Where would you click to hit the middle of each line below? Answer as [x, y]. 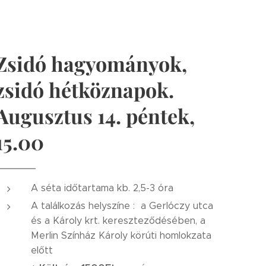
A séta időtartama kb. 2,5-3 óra [102, 188]
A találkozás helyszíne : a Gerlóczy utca [122, 206]
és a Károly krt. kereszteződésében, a [118, 221]
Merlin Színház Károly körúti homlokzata [121, 235]
